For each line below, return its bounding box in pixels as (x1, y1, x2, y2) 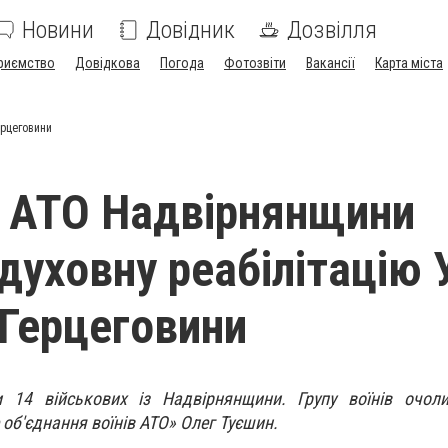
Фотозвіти (224, 55, 286, 71)
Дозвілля (287, 16, 377, 44)
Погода (160, 55, 204, 71)
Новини (22, 16, 94, 44)
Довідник (146, 16, 235, 44)
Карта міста (375, 55, 443, 71)
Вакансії (306, 55, 355, 71)
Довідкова (75, 55, 140, 71)
